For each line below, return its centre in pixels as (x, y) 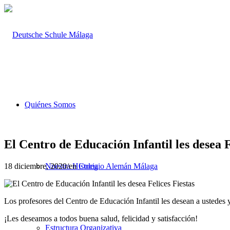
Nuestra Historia (72, 166)
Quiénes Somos (50, 104)
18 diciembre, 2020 (35, 166)
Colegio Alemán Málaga (118, 166)
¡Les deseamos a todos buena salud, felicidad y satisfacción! (101, 218)
